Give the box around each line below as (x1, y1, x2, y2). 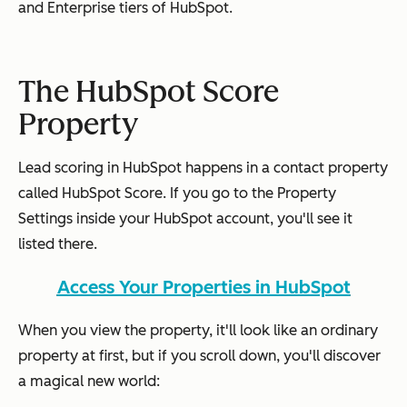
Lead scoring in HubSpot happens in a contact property (18, 158, 388, 176)
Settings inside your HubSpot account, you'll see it (18, 209, 352, 227)
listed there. (18, 234, 97, 253)
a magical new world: (18, 372, 160, 390)
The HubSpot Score (18, 74, 279, 109)
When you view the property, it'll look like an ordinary (18, 321, 378, 339)
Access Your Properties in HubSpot (56, 275, 351, 298)
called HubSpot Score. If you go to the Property (18, 184, 336, 202)
